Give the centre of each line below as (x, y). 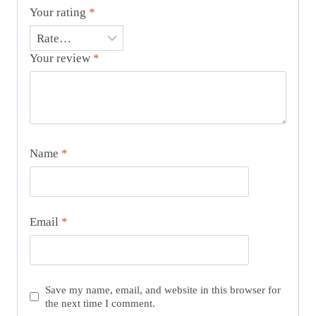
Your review (61, 59)
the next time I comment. (101, 303)
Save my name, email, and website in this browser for (163, 290)
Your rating (59, 13)
